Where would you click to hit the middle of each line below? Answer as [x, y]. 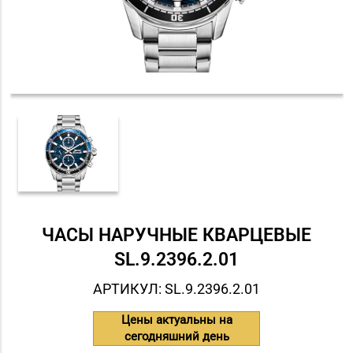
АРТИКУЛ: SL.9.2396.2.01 [176, 289]
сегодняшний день [176, 337]
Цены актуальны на [176, 320]
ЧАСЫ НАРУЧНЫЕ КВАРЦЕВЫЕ [176, 234]
